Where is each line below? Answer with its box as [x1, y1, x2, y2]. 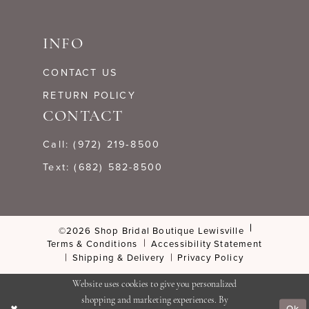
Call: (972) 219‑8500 [43, 137, 161, 152]
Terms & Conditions [46, 237, 138, 250]
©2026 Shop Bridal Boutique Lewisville [58, 223, 244, 237]
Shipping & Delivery [72, 251, 165, 264]
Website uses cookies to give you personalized [72, 280, 237, 290]
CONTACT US [43, 65, 118, 79]
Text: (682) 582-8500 [43, 160, 163, 175]
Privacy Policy [177, 251, 244, 264]
